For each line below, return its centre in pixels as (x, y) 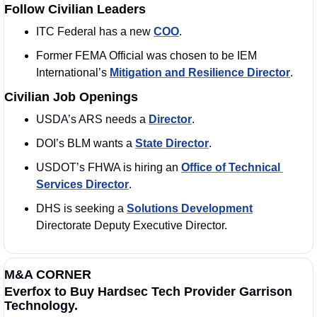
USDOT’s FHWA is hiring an (109, 167)
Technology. (41, 305)
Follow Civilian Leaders (75, 9)
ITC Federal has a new (95, 31)
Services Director (82, 184)
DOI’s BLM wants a (86, 143)
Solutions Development (190, 208)
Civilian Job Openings (71, 97)
